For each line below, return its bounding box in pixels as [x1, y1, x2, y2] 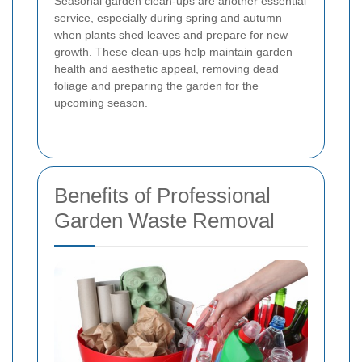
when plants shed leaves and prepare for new [54, 28, 288, 42]
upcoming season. [54, 96, 148, 110]
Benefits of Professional [54, 183, 271, 208]
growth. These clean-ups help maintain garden [54, 45, 293, 59]
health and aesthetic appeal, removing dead [54, 62, 279, 76]
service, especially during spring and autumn [54, 11, 282, 25]
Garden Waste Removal [54, 208, 275, 234]
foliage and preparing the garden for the [54, 79, 259, 93]
